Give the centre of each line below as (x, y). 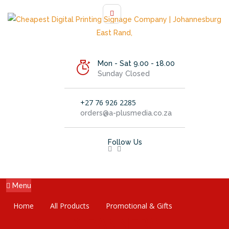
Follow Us (125, 142)
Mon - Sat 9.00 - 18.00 (136, 63)
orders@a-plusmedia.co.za (126, 113)
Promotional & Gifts (139, 206)
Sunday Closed (124, 74)
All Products (70, 206)
